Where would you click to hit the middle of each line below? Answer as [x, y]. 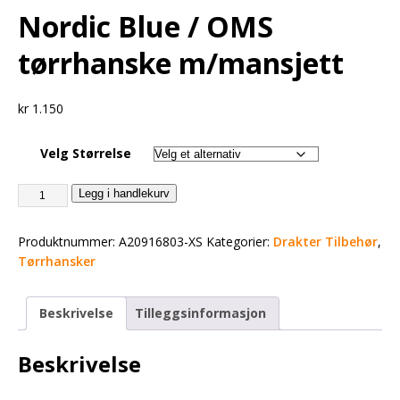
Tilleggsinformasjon [200, 312]
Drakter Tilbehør [325, 241]
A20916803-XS [161, 241]
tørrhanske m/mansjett [181, 62]
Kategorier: [240, 241]
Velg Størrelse [86, 153]
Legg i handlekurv [124, 193]
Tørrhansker [57, 261]
